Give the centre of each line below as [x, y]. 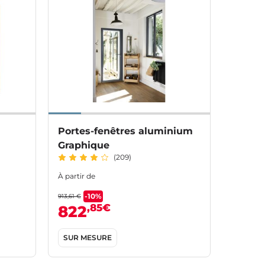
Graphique [84, 146]
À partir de [77, 176]
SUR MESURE [88, 238]
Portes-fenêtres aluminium [125, 131]
